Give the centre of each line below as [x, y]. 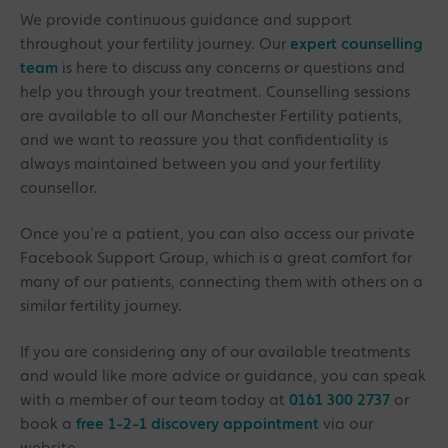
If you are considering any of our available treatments [215, 353]
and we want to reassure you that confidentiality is [204, 141]
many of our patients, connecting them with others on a [221, 283]
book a [48, 425]
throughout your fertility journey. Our [155, 45]
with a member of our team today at [154, 401]
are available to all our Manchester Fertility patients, [211, 117]
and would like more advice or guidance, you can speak [223, 377]
